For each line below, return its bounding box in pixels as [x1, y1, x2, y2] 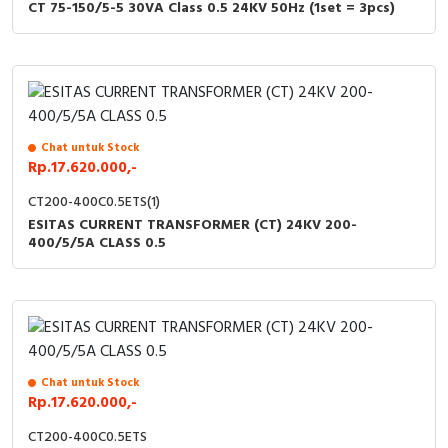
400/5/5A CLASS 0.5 [28, 231, 166, 255]
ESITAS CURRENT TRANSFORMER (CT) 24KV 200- [28, 213, 357, 237]
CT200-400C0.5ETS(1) [28, 190, 160, 214]
